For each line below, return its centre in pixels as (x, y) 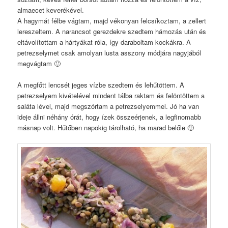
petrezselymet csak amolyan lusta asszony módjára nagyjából (109, 52)
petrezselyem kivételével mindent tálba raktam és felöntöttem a (111, 95)
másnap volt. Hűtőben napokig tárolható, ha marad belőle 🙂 (106, 127)
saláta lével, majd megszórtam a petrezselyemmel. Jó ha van (108, 106)
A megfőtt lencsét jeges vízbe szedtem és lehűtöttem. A (101, 84)
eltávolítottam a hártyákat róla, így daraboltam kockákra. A (104, 42)
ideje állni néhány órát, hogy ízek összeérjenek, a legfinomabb (109, 117)
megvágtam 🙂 (39, 63)
